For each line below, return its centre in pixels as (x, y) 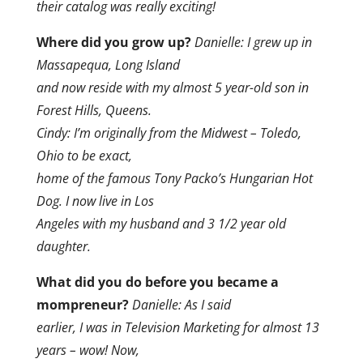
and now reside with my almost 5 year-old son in (172, 88)
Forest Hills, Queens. (94, 111)
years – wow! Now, (88, 350)
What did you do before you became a (157, 282)
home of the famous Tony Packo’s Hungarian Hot (174, 179)
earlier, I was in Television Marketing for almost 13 (177, 328)
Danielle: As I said (181, 305)
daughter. (63, 247)
